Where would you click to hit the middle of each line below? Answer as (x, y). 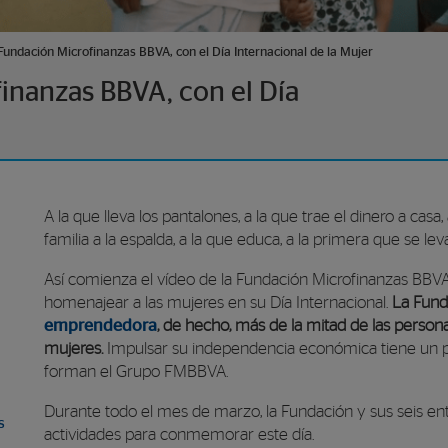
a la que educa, (232, 240)
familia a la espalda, (111, 240)
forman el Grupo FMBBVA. (136, 371)
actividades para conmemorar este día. (179, 434)
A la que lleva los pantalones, (144, 217)
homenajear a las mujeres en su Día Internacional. (218, 302)
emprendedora (100, 325)
